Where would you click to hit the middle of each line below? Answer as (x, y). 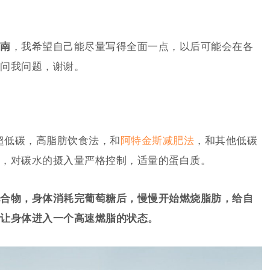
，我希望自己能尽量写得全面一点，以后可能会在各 (132, 47)
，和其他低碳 (226, 141)
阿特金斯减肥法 (157, 141)
